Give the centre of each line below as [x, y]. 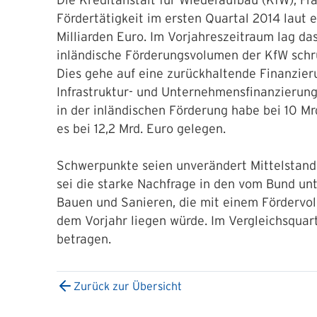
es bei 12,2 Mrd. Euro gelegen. [141, 129]
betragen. [84, 239]
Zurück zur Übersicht [128, 286]
